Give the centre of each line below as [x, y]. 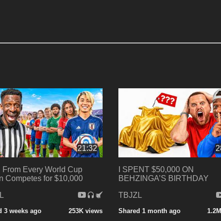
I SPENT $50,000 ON [156, 169]
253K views [85, 211]
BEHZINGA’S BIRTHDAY [163, 178]
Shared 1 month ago [149, 211]
